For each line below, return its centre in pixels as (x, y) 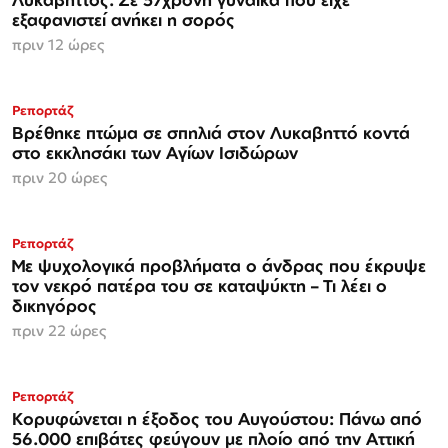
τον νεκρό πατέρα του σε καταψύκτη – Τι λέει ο (199, 286)
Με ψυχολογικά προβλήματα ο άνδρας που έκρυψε (219, 266)
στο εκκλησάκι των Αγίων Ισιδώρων (155, 153)
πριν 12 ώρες (58, 45)
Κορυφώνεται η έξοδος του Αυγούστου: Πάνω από (217, 419)
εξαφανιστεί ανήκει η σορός (123, 20)
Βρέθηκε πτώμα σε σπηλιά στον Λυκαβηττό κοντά (211, 133)
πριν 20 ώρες (59, 178)
